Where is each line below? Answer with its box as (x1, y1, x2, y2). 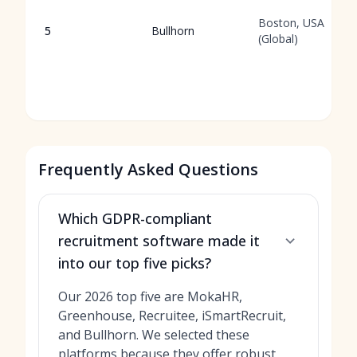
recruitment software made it (58, 231, 260, 250)
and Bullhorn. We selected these (58, 326, 249, 343)
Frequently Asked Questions (38, 159, 258, 180)
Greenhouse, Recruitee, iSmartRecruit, (58, 307, 286, 324)
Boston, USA (258, 15, 324, 30)
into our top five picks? (58, 253, 211, 273)
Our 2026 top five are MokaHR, (58, 288, 242, 305)
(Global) (258, 31, 298, 46)
